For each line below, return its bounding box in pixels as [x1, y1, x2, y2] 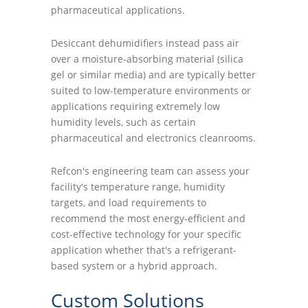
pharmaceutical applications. [51, 3, 185, 16]
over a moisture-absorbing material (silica [51, 52, 243, 65]
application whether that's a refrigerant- [51, 243, 236, 256]
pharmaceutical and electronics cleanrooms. [51, 131, 256, 144]
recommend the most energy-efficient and [51, 212, 245, 225]
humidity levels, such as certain [51, 115, 196, 129]
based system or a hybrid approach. [51, 259, 217, 272]
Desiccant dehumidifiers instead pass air [51, 36, 239, 49]
